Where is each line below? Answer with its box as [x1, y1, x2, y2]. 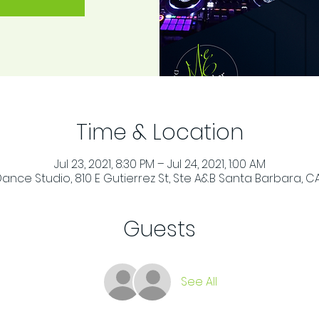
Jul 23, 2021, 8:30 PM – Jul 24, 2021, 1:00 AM [53, 156, 266, 172]
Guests [123, 214, 196, 244]
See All [180, 273, 217, 290]
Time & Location [75, 117, 244, 147]
